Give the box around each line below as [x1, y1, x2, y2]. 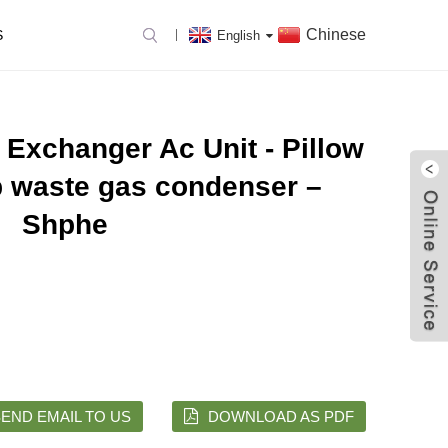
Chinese [306, 26, 366, 43]
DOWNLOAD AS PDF [208, 407, 354, 425]
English [217, 27, 260, 43]
